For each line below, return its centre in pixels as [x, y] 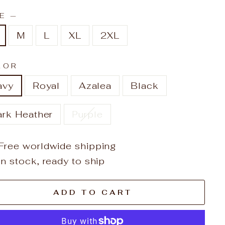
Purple [87, 114]
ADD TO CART [92, 192]
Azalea [95, 86]
